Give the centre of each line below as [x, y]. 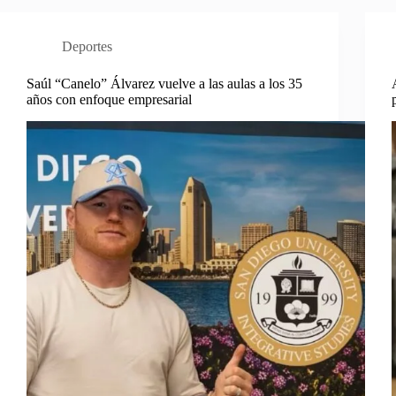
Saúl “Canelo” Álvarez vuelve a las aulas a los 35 [164, 84]
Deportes [87, 47]
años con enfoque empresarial [109, 100]
